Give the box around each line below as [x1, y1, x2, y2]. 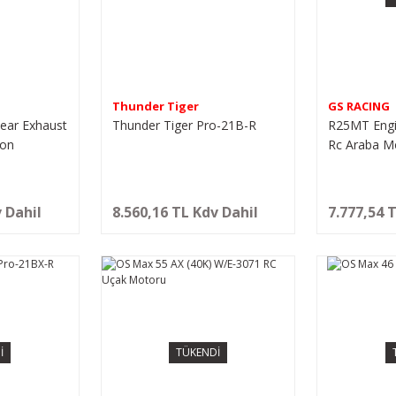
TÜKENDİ [175, 345, 220, 361]
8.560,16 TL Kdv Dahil [111, 202, 258, 222]
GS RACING [328, 97, 391, 114]
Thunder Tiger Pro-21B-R [111, 116, 256, 133]
